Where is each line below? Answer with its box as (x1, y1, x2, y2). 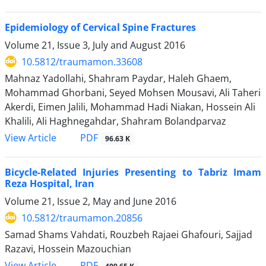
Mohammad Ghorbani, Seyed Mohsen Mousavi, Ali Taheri (5, 85, 261, 99)
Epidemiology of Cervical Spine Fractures (5, 20, 196, 34)
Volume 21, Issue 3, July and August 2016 (5, 38, 185, 52)
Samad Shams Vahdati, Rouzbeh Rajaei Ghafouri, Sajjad (5, 227, 252, 241)
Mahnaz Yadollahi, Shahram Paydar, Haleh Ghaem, (5, 71, 232, 85)
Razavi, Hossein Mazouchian (5, 242, 131, 255)
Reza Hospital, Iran (5, 176, 94, 190)
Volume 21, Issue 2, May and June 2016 (5, 194, 176, 208)
